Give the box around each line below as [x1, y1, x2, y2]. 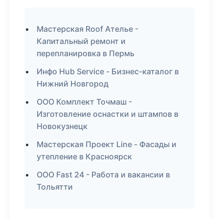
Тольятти [37, 182, 73, 192]
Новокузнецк [37, 121, 88, 131]
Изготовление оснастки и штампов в [37, 109, 178, 119]
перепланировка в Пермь [37, 48, 134, 58]
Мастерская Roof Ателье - [37, 24, 138, 34]
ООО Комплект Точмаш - [37, 97, 132, 107]
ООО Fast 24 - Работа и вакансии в [37, 170, 170, 179]
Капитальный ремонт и [37, 36, 126, 46]
